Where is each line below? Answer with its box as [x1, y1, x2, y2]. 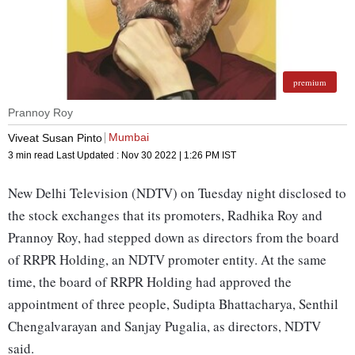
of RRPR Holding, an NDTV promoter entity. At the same [8, 250, 326, 269]
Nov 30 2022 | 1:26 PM [121, 150, 219, 162]
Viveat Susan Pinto [8, 131, 102, 144]
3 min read [8, 150, 56, 162]
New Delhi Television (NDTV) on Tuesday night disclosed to [8, 184, 346, 203]
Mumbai [109, 131, 149, 144]
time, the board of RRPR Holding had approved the [8, 273, 292, 292]
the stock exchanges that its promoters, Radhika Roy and [8, 206, 323, 225]
